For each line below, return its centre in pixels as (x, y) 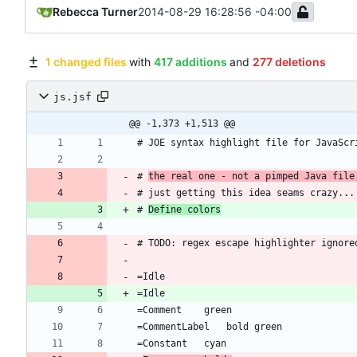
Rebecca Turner (95, 12)
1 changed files (86, 62)
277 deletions (289, 62)
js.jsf (73, 96)
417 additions (190, 62)
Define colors (184, 210)
